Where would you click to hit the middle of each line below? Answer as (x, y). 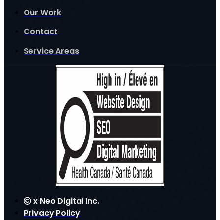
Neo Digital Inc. (69, 201)
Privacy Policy (52, 213)
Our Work (42, 13)
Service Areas (51, 51)
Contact (41, 32)
